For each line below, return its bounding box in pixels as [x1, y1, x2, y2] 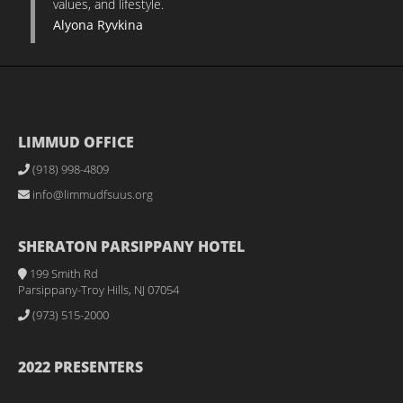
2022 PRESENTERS [18, 357, 143, 377]
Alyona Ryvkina [53, 16, 143, 33]
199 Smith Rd [27, 265, 98, 282]
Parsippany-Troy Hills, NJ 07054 [18, 282, 179, 298]
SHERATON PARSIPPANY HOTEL [18, 237, 245, 256]
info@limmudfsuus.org [30, 186, 153, 202]
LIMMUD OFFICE [18, 132, 134, 152]
